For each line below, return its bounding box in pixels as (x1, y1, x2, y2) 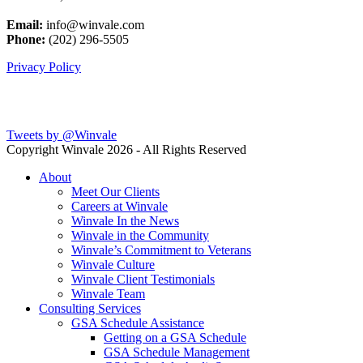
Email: (6, 18, 43, 32)
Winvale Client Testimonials (71, 272, 215, 287)
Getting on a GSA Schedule (104, 331, 246, 345)
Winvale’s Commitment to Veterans (71, 243, 251, 258)
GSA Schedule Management (104, 345, 250, 360)
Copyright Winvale (6, 143, 107, 157)
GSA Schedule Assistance (71, 316, 204, 331)
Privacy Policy (6, 60, 81, 75)
